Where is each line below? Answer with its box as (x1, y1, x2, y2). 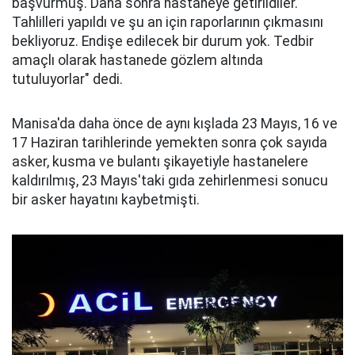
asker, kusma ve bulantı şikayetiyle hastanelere (12, 154, 308, 170)
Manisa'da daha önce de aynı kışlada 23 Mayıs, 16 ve (12, 116, 338, 132)
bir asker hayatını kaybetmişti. (12, 192, 200, 208)
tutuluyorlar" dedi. (12, 71, 123, 87)
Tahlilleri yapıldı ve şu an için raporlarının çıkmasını (12, 14, 323, 30)
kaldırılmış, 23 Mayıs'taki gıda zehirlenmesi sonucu (12, 173, 328, 189)
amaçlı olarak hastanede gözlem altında (12, 52, 263, 68)
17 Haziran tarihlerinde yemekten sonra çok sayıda (12, 135, 327, 151)
